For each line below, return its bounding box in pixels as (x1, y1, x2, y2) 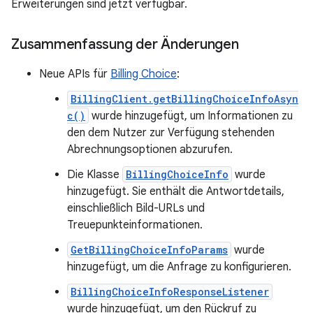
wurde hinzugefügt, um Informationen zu (89, 109, 293, 123)
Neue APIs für (39, 67, 110, 81)
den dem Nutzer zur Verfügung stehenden (67, 126, 275, 140)
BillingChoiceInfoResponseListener (71, 285, 269, 298)
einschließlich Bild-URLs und (67, 201, 205, 215)
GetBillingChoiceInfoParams (71, 243, 228, 256)
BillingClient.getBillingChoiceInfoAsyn (71, 92, 298, 105)
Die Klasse (67, 168, 122, 182)
